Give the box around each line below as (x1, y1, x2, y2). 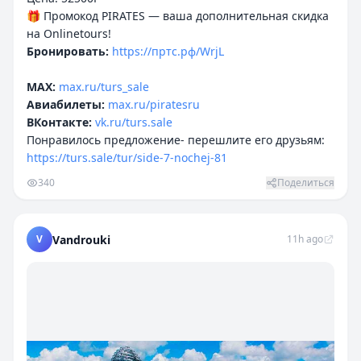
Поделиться (277, 176, 334, 189)
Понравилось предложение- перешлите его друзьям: (27, 132, 325, 147)
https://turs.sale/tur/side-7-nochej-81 (27, 150, 227, 165)
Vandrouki (52, 232, 110, 247)
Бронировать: (27, 44, 109, 59)
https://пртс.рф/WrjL (112, 44, 224, 59)
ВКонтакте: (27, 114, 92, 130)
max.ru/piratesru (108, 97, 200, 112)
